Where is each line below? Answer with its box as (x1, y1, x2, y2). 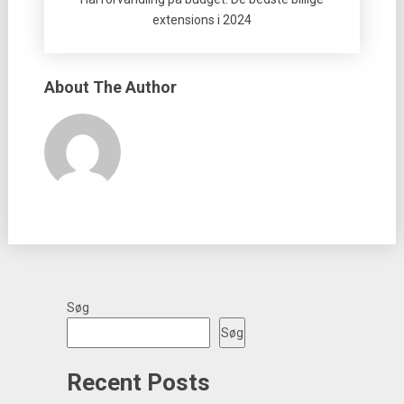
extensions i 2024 (151, 13, 252, 27)
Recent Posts (66, 369, 210, 396)
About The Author (43, 78, 177, 96)
